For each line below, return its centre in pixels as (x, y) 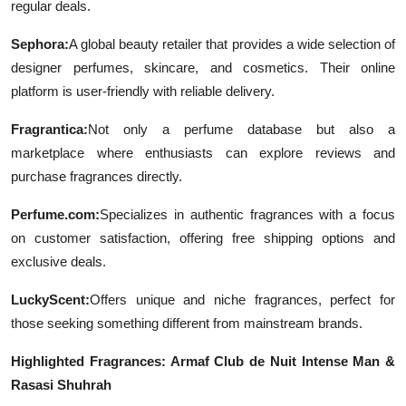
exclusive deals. (58, 261)
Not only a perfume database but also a (242, 129)
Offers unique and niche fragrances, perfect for (242, 299)
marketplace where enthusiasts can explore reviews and (203, 152)
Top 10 (37, 15)
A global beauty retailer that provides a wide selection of (232, 43)
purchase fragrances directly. (97, 176)
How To (40, 60)
